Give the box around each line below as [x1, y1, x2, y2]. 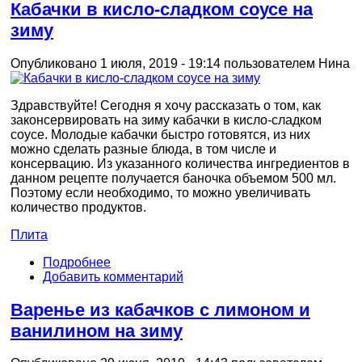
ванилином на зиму [11, 320, 183, 341]
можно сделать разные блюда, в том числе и [11, 142, 276, 157]
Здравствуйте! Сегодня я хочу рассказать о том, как [11, 99, 321, 113]
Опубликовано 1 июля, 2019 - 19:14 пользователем [11, 57, 318, 71]
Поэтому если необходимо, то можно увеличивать [11, 186, 310, 200]
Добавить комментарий [43, 270, 183, 284]
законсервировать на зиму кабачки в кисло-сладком [11, 113, 322, 128]
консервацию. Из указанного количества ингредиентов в [11, 157, 350, 171]
